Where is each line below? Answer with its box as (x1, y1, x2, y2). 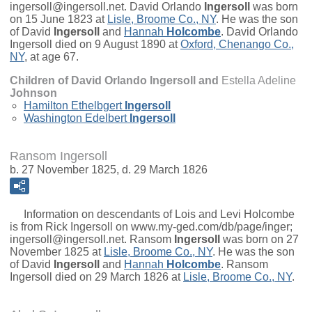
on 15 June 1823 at (10, 13, 107, 26)
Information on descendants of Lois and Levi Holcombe (10, 208, 295, 221)
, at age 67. (24, 51, 79, 63)
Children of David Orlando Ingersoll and (10, 75, 221, 87)
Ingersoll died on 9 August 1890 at (10, 38, 180, 51)
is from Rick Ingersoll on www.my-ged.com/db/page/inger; (10, 221, 292, 233)
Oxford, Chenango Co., (180, 38, 294, 51)
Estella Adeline (221, 75, 296, 87)
